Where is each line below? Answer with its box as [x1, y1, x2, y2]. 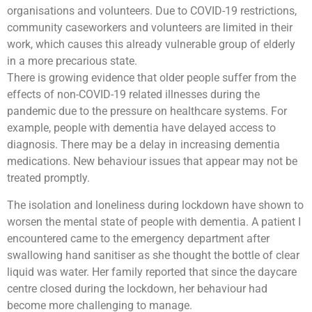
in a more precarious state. [7, 54, 137, 68]
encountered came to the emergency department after [7, 231, 270, 245]
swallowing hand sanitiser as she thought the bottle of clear [7, 248, 299, 262]
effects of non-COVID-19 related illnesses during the [7, 88, 260, 102]
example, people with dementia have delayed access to [7, 121, 276, 135]
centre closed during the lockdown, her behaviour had [7, 281, 267, 295]
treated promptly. [7, 171, 90, 185]
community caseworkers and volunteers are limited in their [7, 21, 292, 35]
